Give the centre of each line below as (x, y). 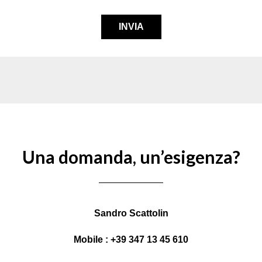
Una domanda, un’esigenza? (131, 157)
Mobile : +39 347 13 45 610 (131, 239)
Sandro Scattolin (131, 213)
